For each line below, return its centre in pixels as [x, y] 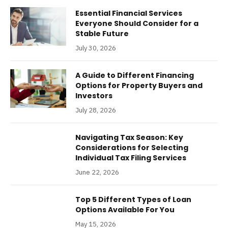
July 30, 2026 [96, 48]
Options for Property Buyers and [139, 85]
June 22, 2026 [97, 172]
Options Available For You [125, 209]
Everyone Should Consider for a [137, 23]
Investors [94, 95]
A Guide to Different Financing [135, 75]
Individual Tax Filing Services [131, 158]
